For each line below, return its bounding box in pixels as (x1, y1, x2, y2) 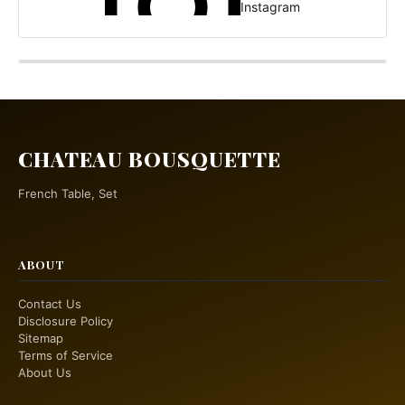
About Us (18, 364, 71, 380)
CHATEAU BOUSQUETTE (18, 145, 282, 173)
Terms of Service (18, 347, 113, 363)
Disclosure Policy (18, 313, 113, 328)
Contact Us (18, 296, 81, 311)
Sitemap (18, 330, 63, 345)
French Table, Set (18, 185, 118, 201)
